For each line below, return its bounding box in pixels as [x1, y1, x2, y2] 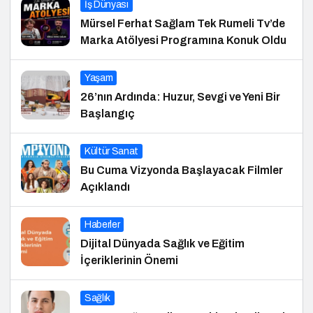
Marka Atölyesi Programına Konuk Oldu [80, 34, 286, 46]
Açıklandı [80, 180, 130, 193]
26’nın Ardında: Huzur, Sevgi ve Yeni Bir [80, 90, 280, 103]
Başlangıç [80, 107, 135, 119]
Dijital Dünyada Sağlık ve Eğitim [80, 237, 245, 249]
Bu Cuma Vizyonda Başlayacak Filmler [80, 163, 283, 176]
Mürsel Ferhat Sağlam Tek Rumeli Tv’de [80, 17, 285, 29]
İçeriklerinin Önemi [80, 254, 178, 266]
